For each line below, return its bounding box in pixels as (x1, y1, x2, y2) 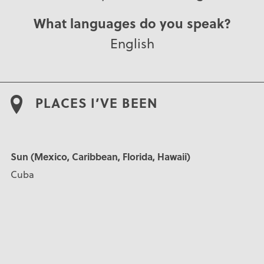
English (110, 34, 154, 52)
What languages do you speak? (33, 13, 231, 32)
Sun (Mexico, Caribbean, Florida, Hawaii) (10, 150, 190, 164)
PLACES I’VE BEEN (35, 93, 157, 112)
